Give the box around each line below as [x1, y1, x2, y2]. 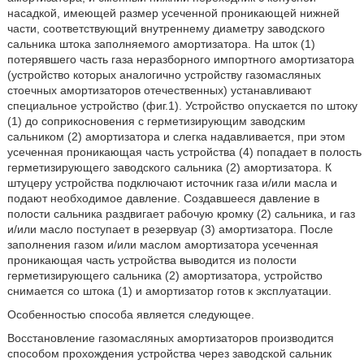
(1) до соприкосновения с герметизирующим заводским [6, 114, 305, 128]
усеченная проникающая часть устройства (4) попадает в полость [6, 145, 362, 158]
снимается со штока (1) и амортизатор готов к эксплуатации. [6, 284, 331, 297]
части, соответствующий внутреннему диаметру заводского [6, 21, 325, 35]
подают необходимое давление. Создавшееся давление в [6, 191, 319, 205]
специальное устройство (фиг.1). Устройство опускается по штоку [6, 98, 357, 112]
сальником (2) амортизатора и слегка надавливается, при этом [6, 129, 345, 143]
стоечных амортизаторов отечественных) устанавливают [6, 83, 311, 97]
